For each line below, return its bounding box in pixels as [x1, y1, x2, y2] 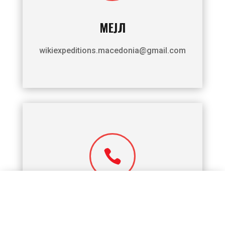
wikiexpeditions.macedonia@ [39, 45, 147, 55]
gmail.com [146, 45, 186, 55]
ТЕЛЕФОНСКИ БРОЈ [64, 196, 161, 214]
